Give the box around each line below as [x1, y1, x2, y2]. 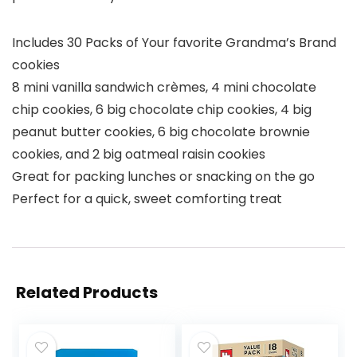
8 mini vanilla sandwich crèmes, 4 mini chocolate [12, 78, 316, 97]
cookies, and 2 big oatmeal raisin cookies [12, 145, 265, 164]
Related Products [16, 281, 158, 304]
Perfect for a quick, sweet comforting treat [12, 190, 282, 209]
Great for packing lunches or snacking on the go [12, 167, 315, 186]
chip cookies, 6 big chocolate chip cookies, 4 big [12, 100, 312, 120]
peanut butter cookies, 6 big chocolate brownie [12, 123, 310, 142]
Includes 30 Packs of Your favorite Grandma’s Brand [12, 33, 336, 53]
